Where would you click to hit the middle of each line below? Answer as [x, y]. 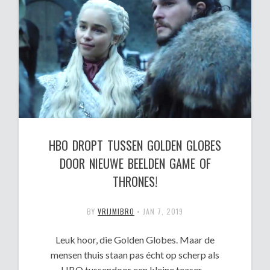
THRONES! [135, 182]
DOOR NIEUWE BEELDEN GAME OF [135, 164]
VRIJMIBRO [116, 212]
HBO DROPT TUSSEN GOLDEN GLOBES [135, 146]
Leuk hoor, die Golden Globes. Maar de [135, 240]
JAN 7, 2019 [163, 212]
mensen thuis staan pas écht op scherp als [135, 255]
